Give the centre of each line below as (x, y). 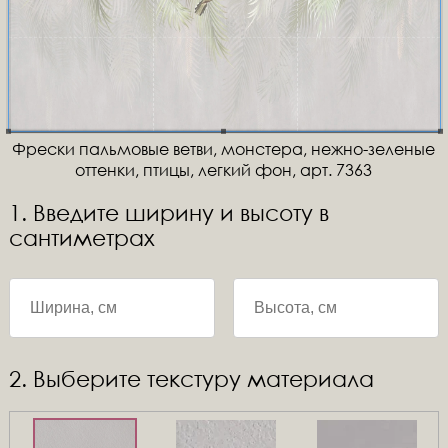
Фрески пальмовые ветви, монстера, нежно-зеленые (224, 148)
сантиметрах (81, 237)
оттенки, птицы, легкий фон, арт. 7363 (224, 169)
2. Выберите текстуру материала (191, 378)
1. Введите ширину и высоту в (168, 212)
